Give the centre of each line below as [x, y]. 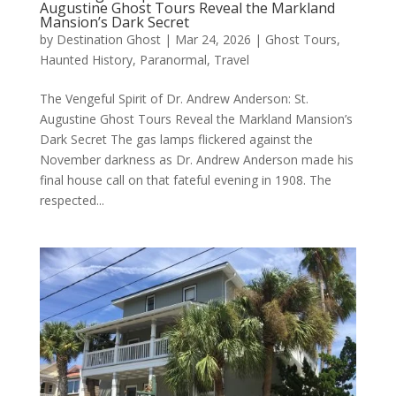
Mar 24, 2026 [213, 39]
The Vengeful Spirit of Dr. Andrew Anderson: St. [174, 99]
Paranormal [173, 60]
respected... [72, 200]
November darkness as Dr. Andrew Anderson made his [196, 160]
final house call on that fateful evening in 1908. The [185, 180]
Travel [231, 60]
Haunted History [86, 60]
